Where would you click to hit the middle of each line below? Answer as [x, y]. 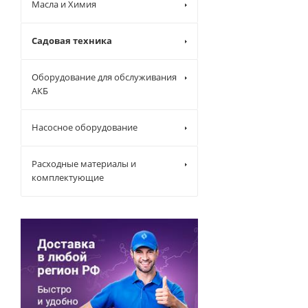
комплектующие [68, 177]
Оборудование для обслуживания [104, 77]
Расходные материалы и [84, 164]
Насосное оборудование [85, 127]
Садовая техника [72, 41]
